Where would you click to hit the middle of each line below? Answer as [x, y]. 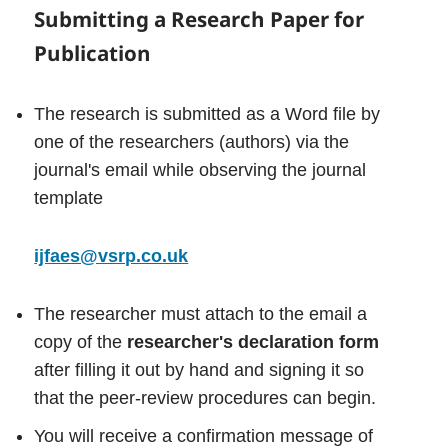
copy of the [81, 342]
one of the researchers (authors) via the [192, 142]
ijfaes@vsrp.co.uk [111, 256]
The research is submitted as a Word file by [207, 114]
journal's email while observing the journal [200, 170]
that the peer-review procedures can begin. [205, 398]
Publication [93, 53]
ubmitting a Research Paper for [205, 19]
